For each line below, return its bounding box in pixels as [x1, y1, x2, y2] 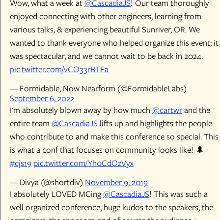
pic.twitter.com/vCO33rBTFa [10, 63, 109, 75]
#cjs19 [10, 157, 31, 169]
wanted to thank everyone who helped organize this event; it [10, 37, 219, 49]
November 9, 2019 [85, 176, 148, 188]
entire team [10, 117, 52, 129]
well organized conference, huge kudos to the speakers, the [10, 201, 213, 213]
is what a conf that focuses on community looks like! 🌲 [10, 144, 204, 156]
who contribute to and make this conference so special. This [10, 131, 219, 142]
